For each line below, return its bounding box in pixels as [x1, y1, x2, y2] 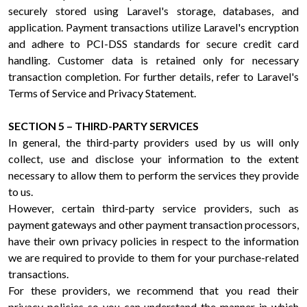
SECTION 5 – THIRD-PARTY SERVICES [8, 119, 203, 132]
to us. [8, 185, 37, 198]
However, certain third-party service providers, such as [8, 201, 299, 214]
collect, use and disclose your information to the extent [8, 152, 299, 165]
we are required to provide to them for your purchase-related [8, 251, 299, 264]
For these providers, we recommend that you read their [8, 284, 299, 297]
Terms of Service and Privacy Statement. [8, 86, 196, 99]
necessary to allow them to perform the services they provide [8, 169, 299, 182]
